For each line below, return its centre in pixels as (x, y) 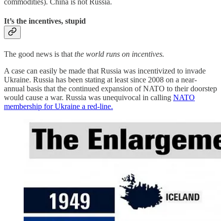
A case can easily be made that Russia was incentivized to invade (105, 71)
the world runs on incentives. (119, 54)
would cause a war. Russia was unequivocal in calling (89, 97)
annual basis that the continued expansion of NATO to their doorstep (110, 88)
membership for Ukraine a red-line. (58, 106)
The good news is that (39, 54)
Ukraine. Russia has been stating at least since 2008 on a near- (100, 79)
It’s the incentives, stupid (45, 21)
